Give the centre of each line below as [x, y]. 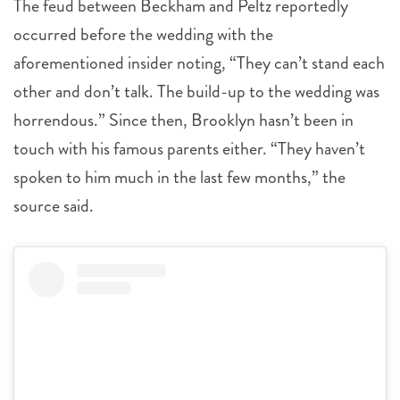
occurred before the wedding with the [143, 35]
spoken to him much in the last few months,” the [179, 178]
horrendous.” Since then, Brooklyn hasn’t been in [183, 121]
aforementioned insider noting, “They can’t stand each [199, 63]
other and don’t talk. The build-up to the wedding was [196, 92]
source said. [54, 206]
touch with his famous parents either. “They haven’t [189, 149]
